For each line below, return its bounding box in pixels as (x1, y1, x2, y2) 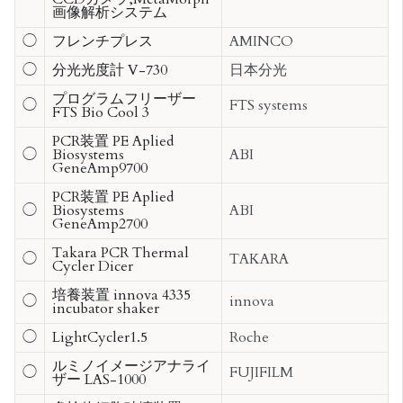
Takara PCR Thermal (52, 242, 189, 263)
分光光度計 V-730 (52, 59, 167, 80)
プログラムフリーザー (52, 88, 196, 109)
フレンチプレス (52, 31, 153, 51)
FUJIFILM (229, 362, 293, 382)
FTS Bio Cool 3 (52, 102, 149, 122)
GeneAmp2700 (52, 213, 148, 234)
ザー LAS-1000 (52, 369, 146, 390)
